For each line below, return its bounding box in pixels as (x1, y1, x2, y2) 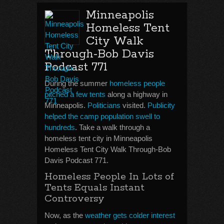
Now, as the (44, 211, 85, 219)
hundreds (44, 123, 75, 131)
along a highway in (105, 90, 167, 98)
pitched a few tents (44, 90, 105, 98)
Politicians (87, 101, 120, 109)
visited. (120, 101, 147, 109)
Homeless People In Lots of (44, 170, 174, 183)
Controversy (44, 192, 104, 205)
